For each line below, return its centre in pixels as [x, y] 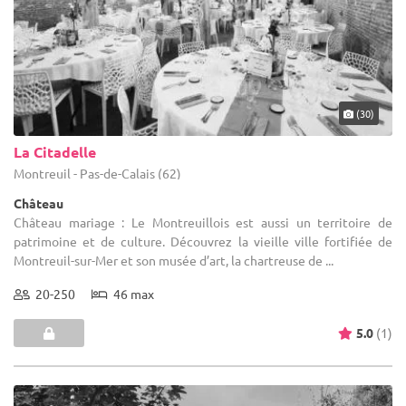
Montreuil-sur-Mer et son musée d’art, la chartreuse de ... [174, 260]
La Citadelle [55, 151]
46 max [131, 293]
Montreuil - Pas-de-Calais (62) [97, 173]
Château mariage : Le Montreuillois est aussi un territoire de [203, 222]
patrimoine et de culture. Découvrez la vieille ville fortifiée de [203, 241]
